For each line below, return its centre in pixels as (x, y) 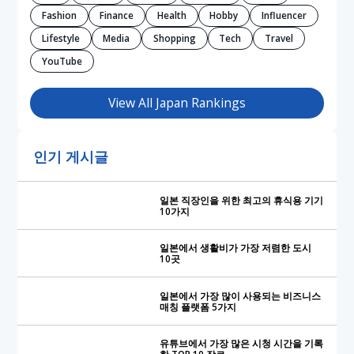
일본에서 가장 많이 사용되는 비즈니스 (240, 295)
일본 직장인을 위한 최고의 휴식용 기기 (241, 200)
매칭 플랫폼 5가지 (198, 306)
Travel (279, 38)
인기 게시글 (71, 156)
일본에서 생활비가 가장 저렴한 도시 (235, 248)
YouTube (62, 60)
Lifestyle (60, 38)
